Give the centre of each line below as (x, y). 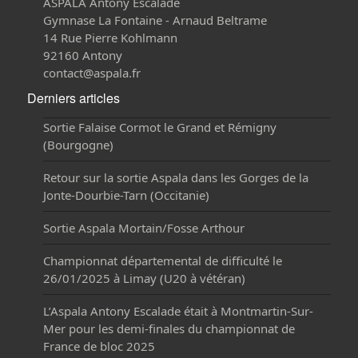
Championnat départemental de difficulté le (163, 261)
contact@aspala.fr (92, 73)
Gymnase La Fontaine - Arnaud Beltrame (155, 20)
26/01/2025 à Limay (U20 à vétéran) (145, 278)
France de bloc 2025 (99, 346)
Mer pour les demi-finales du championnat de (169, 329)
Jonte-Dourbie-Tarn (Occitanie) (127, 195)
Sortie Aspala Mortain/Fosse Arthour (144, 228)
